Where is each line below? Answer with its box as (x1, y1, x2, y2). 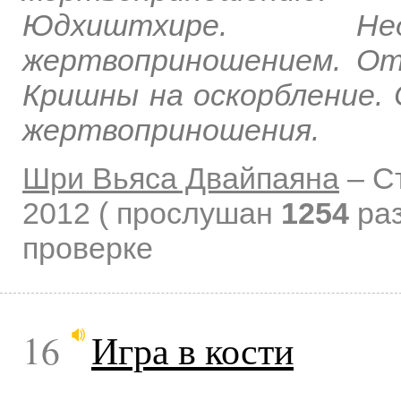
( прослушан (98, 195, 281, 230)
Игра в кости (91, 324, 294, 375)
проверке (22, 230, 153, 265)
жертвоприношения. (22, 112, 320, 147)
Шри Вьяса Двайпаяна (22, 160, 339, 195)
